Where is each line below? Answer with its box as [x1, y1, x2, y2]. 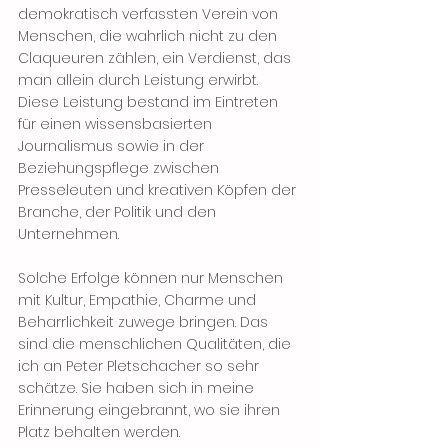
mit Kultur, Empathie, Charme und [18, 290, 260, 310]
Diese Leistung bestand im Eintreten [18, 92, 282, 112]
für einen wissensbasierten [18, 114, 216, 134]
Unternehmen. [18, 224, 123, 244]
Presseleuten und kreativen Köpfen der [18, 180, 300, 200]
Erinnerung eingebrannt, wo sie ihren [18, 400, 284, 420]
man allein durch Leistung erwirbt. [18, 70, 262, 90]
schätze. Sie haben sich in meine [18, 378, 258, 398]
